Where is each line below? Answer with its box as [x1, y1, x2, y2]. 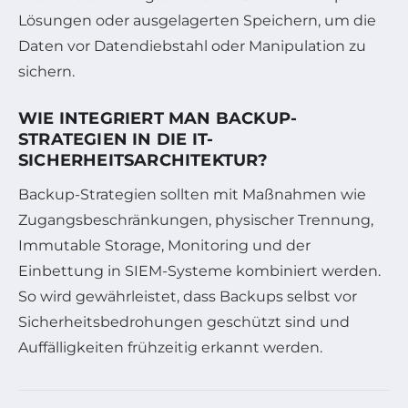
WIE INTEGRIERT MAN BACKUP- [18, 107, 298, 128]
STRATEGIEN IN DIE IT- [18, 128, 214, 149]
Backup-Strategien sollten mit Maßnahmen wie [18, 185, 366, 203]
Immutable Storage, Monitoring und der [18, 236, 311, 254]
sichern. [18, 62, 75, 80]
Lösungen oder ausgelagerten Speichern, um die [18, 11, 376, 29]
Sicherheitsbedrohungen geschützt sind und [18, 312, 350, 331]
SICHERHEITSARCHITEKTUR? [18, 149, 269, 170]
